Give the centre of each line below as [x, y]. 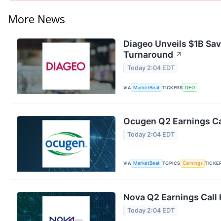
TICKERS [173, 87]
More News [37, 18]
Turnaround [148, 54]
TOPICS [171, 163]
